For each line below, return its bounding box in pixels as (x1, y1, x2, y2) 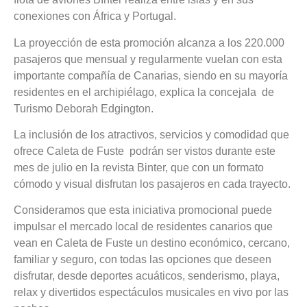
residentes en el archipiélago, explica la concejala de (14, 86, 274, 98)
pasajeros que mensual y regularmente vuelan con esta (14, 53, 282, 65)
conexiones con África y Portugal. (14, 10, 176, 23)
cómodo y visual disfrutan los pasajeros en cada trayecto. (14, 177, 291, 190)
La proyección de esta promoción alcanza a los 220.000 (14, 36, 284, 49)
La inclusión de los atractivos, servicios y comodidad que (14, 128, 289, 140)
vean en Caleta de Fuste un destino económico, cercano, (14, 237, 290, 249)
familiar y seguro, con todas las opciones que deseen (14, 254, 271, 266)
